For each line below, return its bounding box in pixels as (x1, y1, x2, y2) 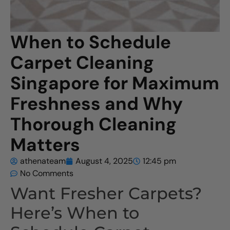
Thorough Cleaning (10, 112, 177, 136)
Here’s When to (10, 203, 139, 223)
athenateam (20, 156, 66, 166)
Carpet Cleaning (10, 51, 154, 74)
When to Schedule (10, 30, 171, 54)
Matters (10, 133, 80, 157)
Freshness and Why (10, 92, 183, 116)
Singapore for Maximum (10, 71, 219, 95)
